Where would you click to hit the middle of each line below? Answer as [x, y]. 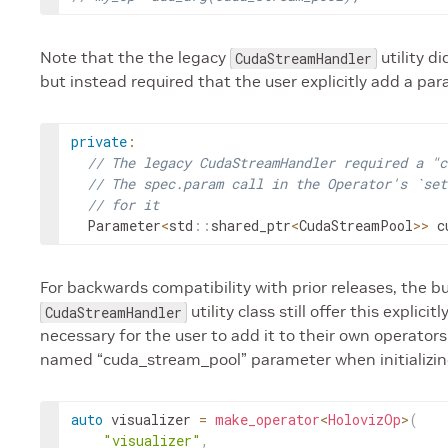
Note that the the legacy [135, 57]
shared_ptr [251, 225]
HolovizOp [364, 419]
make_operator [267, 419]
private [99, 141]
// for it [123, 204]
